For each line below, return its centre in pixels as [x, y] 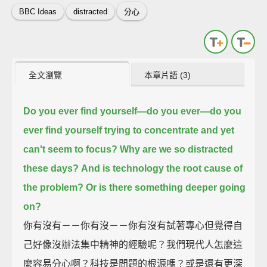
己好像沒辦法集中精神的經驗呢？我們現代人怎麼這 [133, 244]
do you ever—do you [194, 111]
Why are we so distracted [177, 149]
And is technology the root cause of [162, 168]
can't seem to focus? [71, 149]
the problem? [54, 187]
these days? [51, 168]
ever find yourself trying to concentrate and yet [129, 130]
